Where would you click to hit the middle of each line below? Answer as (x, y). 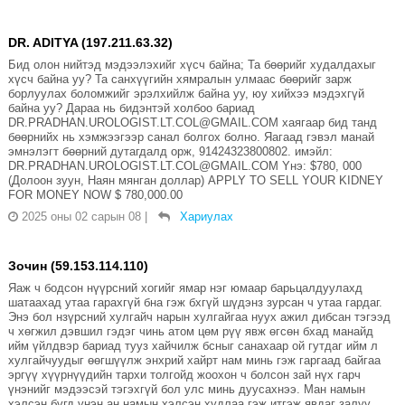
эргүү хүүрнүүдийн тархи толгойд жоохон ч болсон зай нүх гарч (184, 375)
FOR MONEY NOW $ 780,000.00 (95, 195)
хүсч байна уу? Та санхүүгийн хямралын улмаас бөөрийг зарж (179, 80)
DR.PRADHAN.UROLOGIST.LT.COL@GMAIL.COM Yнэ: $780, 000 (184, 166)
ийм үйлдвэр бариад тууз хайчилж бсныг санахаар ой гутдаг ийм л (193, 346)
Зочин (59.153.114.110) (78, 266)
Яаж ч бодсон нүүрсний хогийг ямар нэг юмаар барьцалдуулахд (185, 288)
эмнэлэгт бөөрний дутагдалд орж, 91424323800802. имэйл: (170, 152)
